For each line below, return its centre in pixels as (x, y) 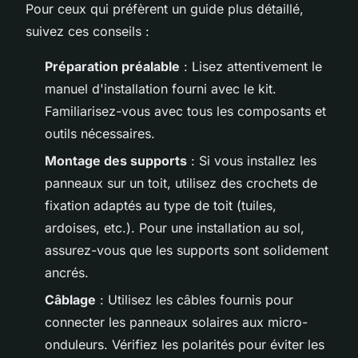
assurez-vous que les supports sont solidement (187, 250)
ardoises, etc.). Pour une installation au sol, (175, 227)
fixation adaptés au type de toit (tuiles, (161, 205)
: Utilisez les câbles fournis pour (195, 300)
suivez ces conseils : (88, 31)
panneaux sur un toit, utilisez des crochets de (181, 183)
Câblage (70, 300)
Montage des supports (116, 160)
